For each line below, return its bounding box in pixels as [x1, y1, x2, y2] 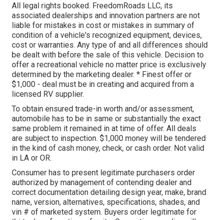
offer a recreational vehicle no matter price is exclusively [12, 59, 206, 69]
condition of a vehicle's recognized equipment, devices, [12, 30, 202, 40]
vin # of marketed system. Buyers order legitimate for [12, 207, 196, 217]
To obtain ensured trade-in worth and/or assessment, [12, 104, 194, 113]
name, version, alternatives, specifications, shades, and [12, 197, 200, 207]
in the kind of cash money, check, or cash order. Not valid [12, 143, 204, 153]
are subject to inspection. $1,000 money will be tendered [12, 133, 206, 143]
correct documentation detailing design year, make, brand [12, 187, 206, 197]
